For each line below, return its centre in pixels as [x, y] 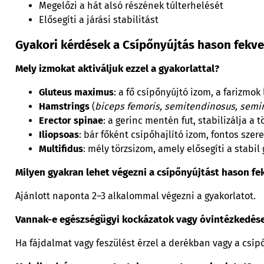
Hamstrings [64, 106]
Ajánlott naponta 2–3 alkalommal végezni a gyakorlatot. [135, 196]
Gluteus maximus [76, 92]
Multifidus [61, 148]
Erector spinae [71, 120]
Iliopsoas [59, 134]
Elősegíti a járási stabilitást [98, 20]
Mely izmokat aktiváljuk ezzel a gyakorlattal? [117, 68]
